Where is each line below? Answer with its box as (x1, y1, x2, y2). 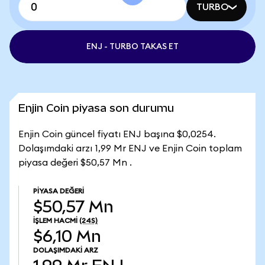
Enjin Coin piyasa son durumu (18, 102, 174, 114)
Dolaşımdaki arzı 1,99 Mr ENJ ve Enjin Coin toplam (18, 144, 242, 153)
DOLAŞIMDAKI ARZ (33, 247, 98, 254)
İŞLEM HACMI (33, 217, 77, 224)
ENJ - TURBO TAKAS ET (86, 43, 179, 51)
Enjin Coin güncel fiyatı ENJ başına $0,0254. (18, 130, 216, 139)
